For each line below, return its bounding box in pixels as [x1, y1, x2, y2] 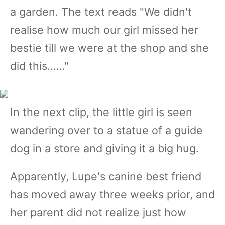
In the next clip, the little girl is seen [10, 105, 192, 119]
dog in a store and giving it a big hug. [10, 142, 199, 155]
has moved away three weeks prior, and [10, 188, 215, 201]
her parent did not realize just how [10, 206, 186, 219]
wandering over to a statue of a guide [10, 124, 203, 137]
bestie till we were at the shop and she [10, 41, 209, 54]
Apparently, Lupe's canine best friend [10, 170, 201, 183]
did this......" [10, 59, 69, 72]
